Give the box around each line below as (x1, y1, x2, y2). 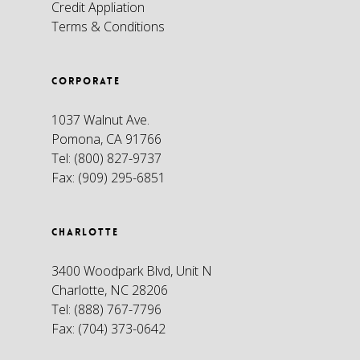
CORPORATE (51, 74, 121, 88)
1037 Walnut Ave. (51, 110, 149, 129)
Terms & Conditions (51, 17, 165, 35)
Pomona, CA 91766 (51, 129, 162, 148)
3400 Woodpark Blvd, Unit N (51, 261, 212, 280)
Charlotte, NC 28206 (51, 280, 168, 299)
